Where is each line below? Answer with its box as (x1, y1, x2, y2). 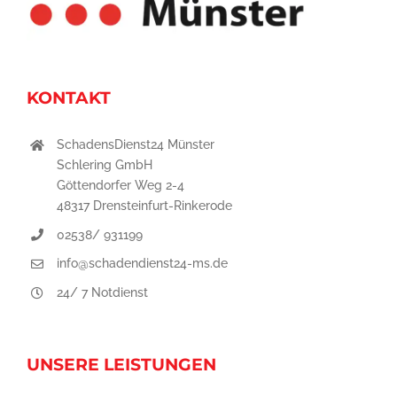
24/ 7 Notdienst (56, 285, 148, 300)
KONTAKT (27, 86, 111, 108)
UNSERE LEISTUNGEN (27, 353, 216, 375)
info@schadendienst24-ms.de (56, 256, 228, 271)
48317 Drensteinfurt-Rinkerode (56, 198, 232, 213)
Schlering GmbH (56, 157, 152, 172)
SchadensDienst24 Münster (56, 136, 214, 152)
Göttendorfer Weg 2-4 (56, 177, 184, 192)
